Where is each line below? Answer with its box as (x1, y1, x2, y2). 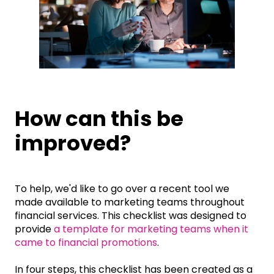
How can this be (15, 103, 183, 133)
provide (15, 222, 54, 237)
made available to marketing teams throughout (15, 195, 245, 210)
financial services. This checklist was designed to (15, 209, 246, 223)
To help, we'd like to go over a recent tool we (15, 182, 229, 196)
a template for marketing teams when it (54, 222, 248, 237)
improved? (15, 128, 131, 158)
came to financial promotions (15, 235, 157, 250)
